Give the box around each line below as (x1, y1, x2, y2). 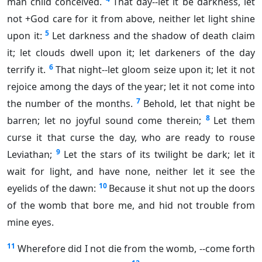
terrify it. (7, 63, 46, 77)
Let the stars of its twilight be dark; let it (64, 148, 255, 161)
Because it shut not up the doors (109, 182, 256, 195)
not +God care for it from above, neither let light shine (7, 12, 255, 26)
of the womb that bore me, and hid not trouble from (7, 199, 255, 212)
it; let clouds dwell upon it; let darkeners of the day (7, 46, 255, 60)
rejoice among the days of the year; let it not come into (7, 80, 255, 94)
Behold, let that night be (143, 97, 256, 111)
